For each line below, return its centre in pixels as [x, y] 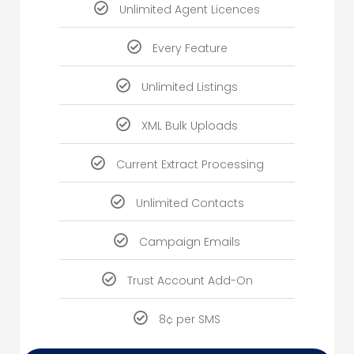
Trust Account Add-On [190, 281]
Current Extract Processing [190, 165]
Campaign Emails [190, 242]
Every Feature [190, 49]
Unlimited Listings [190, 87]
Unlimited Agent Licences [190, 10]
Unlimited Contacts [190, 203]
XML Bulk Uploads [190, 126]
